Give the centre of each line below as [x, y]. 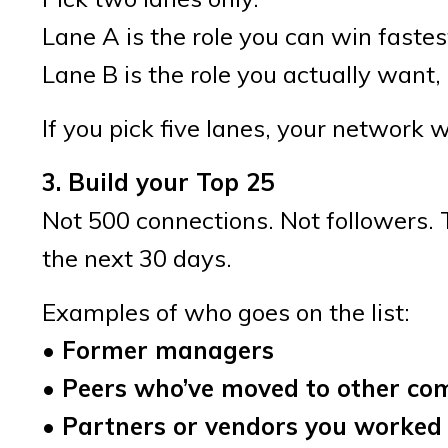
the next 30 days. [137, 257]
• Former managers [158, 349]
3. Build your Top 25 [158, 181]
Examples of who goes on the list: [226, 311]
